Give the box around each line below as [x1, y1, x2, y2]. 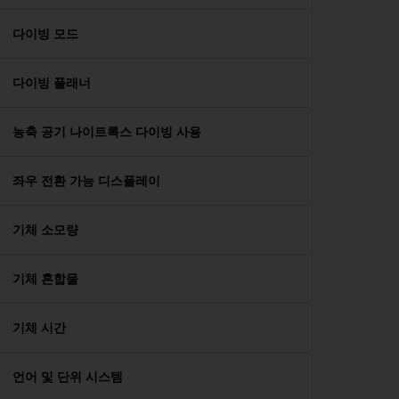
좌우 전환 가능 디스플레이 [12, 172, 160, 190]
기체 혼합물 [12, 270, 78, 288]
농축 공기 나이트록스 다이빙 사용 [12, 123, 201, 141]
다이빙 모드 [12, 25, 78, 43]
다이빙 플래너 [12, 74, 91, 92]
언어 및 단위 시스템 [12, 368, 123, 386]
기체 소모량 [12, 221, 78, 239]
